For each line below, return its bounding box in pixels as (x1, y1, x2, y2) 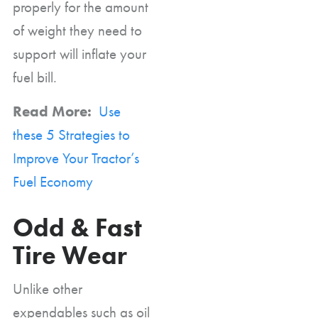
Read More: (13, 101, 95, 121)
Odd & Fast (13, 211, 142, 244)
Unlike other (13, 278, 82, 298)
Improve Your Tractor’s (13, 148, 139, 168)
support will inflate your (13, 43, 146, 63)
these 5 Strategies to (13, 124, 130, 144)
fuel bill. (13, 67, 60, 87)
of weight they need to (13, 20, 142, 40)
